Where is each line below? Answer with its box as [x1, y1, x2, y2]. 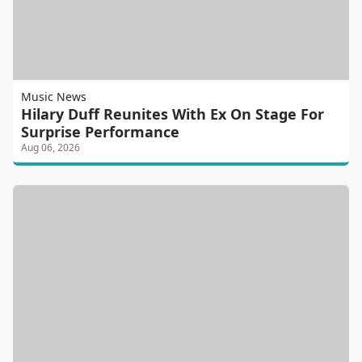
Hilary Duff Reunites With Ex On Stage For [21, 104, 324, 124]
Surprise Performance [21, 122, 179, 142]
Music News [21, 89, 86, 105]
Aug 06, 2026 [21, 141, 80, 155]
